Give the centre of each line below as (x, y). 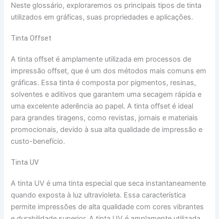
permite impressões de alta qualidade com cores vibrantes (108, 207)
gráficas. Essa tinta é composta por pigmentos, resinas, (104, 83)
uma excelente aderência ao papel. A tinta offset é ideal (102, 106)
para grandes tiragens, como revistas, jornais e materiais (105, 118)
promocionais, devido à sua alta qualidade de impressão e (107, 130)
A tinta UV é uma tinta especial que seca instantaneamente (109, 184)
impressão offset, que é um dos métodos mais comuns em (109, 71)
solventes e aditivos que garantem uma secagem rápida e (106, 95)
